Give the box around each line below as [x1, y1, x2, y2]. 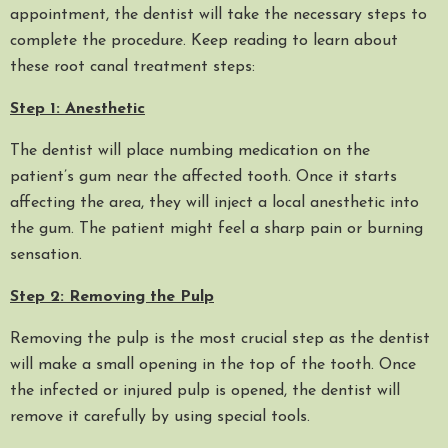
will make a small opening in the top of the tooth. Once [10, 357, 416, 373]
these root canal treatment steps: [10, 59, 255, 75]
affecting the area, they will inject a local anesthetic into [10, 195, 419, 211]
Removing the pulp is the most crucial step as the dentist [10, 331, 430, 347]
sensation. [10, 247, 82, 263]
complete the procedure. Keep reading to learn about [10, 33, 398, 49]
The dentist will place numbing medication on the [10, 143, 370, 159]
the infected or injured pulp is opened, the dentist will [10, 383, 400, 399]
